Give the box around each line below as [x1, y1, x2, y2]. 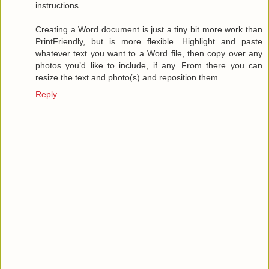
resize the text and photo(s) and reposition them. [35, 72, 220, 82]
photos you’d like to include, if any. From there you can [35, 60, 262, 70]
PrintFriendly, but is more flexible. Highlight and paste [35, 36, 262, 46]
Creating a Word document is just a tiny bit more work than [35, 24, 262, 34]
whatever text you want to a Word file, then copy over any [35, 48, 262, 58]
